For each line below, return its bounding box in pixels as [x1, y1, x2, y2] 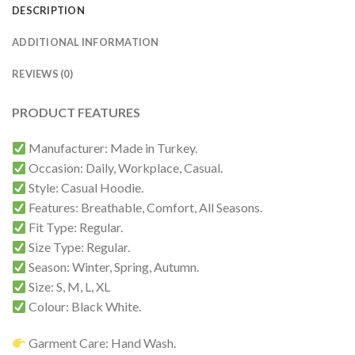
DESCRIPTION [12, 3, 85, 17]
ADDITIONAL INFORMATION [12, 35, 159, 48]
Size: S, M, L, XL [26, 279, 111, 295]
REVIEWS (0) [12, 67, 73, 80]
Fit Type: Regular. [26, 219, 124, 235]
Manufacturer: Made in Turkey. [26, 140, 198, 156]
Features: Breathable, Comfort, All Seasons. [26, 200, 263, 216]
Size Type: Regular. [26, 239, 131, 255]
